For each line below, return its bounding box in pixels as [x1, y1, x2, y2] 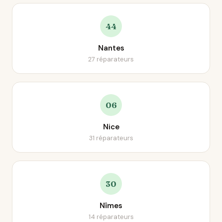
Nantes [98, 43, 124, 53]
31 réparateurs [89, 134, 133, 142]
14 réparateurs [88, 213, 134, 221]
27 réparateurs [88, 55, 134, 63]
